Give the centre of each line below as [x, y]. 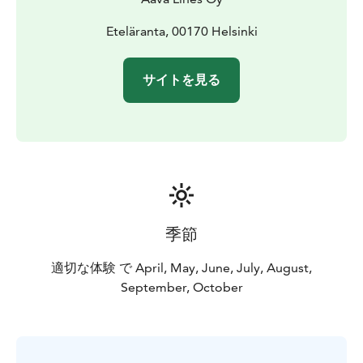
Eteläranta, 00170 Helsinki [181, 31]
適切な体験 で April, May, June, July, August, [181, 267]
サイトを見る [181, 79]
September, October [181, 287]
